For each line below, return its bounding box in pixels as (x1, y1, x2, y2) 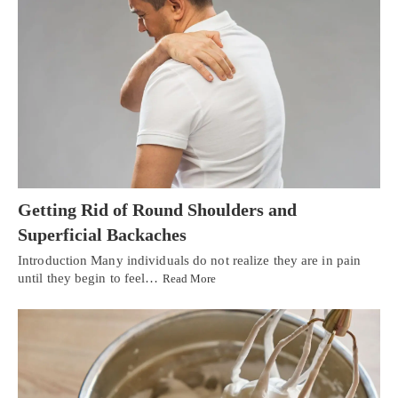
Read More (162, 271, 217, 285)
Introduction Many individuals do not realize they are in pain (18, 252, 362, 267)
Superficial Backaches (18, 224, 187, 244)
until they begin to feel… (18, 270, 163, 285)
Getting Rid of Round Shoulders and (18, 199, 297, 219)
